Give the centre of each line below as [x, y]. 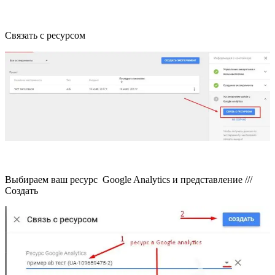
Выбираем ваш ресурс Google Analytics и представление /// [129, 180]
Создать [21, 191]
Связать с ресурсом [45, 35]
